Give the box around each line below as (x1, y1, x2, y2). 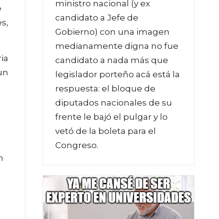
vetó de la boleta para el (55, 126, 156, 136)
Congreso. (55, 140, 98, 150)
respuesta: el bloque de (55, 83, 155, 93)
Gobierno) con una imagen (55, 26, 170, 37)
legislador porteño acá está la (55, 69, 180, 79)
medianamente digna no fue (55, 41, 178, 51)
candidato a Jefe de (55, 12, 138, 22)
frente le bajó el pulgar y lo (55, 111, 168, 122)
